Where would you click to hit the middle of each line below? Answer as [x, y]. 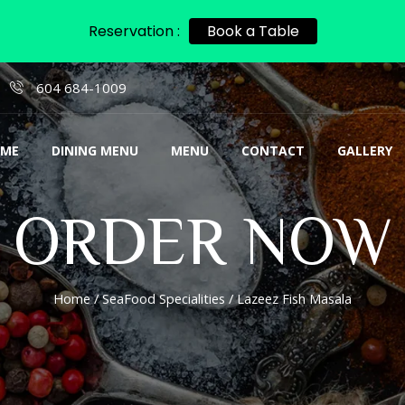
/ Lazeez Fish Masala [288, 298]
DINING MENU [95, 150]
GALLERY [365, 150]
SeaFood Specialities [164, 298]
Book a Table [253, 31]
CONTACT [273, 150]
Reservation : [134, 31]
